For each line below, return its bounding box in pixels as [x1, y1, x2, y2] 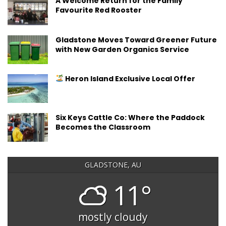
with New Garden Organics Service [55, 44, 189, 54]
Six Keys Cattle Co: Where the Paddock [55, 112, 205, 123]
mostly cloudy [78, 210, 148, 224]
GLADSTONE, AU [85, 160, 141, 170]
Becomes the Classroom [55, 122, 150, 132]
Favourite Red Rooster [55, 5, 143, 16]
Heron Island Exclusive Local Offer [63, 73, 195, 84]
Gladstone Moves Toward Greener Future [55, 34, 217, 45]
